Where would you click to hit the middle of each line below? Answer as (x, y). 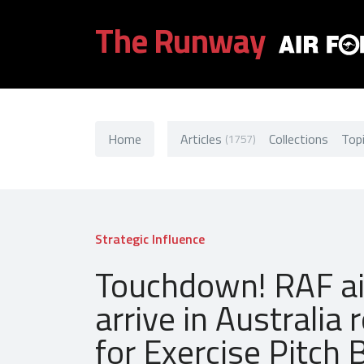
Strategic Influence (150, 239)
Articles (201, 139)
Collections (298, 139)
